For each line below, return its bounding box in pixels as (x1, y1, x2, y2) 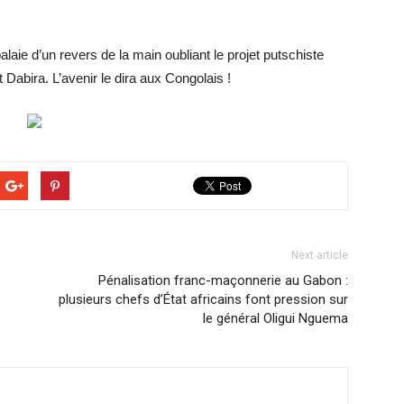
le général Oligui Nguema (203, 310, 348, 326)
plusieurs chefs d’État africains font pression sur (59, 291, 348, 308)
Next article (291, 249, 348, 262)
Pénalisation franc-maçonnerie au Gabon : (98, 272, 348, 289)
